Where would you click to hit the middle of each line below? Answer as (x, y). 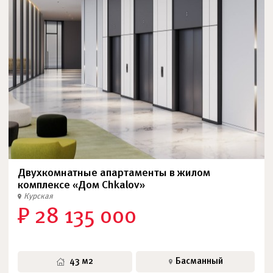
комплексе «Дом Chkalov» (81, 186)
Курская (38, 197)
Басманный (199, 261)
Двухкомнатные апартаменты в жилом (114, 173)
